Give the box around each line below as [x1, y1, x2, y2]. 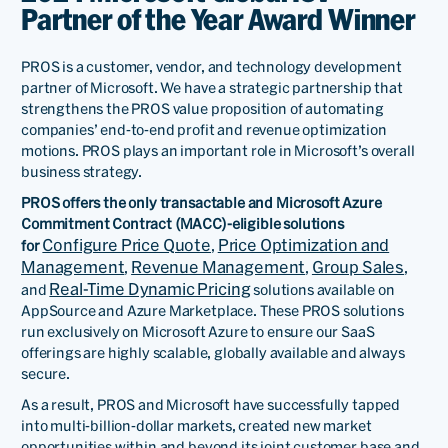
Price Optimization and [217, 235, 390, 254]
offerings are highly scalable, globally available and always [21, 344, 405, 361]
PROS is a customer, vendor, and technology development [21, 58, 402, 75]
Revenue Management [131, 257, 306, 276]
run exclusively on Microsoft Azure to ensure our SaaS [21, 323, 375, 340]
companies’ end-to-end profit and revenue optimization [21, 121, 387, 138]
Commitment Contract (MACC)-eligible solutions [21, 215, 344, 232]
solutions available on [250, 281, 395, 298]
